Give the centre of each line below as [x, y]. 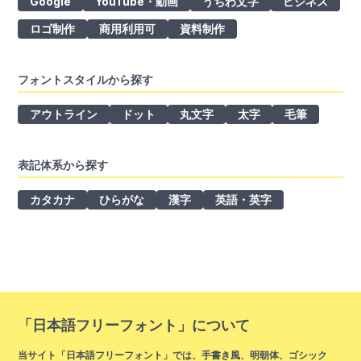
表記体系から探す [63, 164]
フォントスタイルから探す [86, 79]
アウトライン [64, 114]
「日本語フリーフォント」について [134, 325]
